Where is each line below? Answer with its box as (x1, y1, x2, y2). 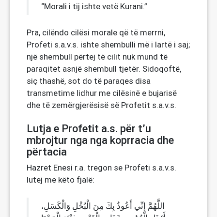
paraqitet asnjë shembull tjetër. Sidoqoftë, (27, 63, 181, 74)
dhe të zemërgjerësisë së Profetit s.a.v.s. (27, 100, 176, 110)
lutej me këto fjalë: (27, 174, 94, 185)
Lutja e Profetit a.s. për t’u (27, 123, 151, 135)
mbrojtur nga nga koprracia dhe (27, 134, 174, 146)
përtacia (27, 146, 67, 158)
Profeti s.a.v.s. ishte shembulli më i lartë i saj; (27, 39, 190, 50)
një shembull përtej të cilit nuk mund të (27, 51, 168, 62)
